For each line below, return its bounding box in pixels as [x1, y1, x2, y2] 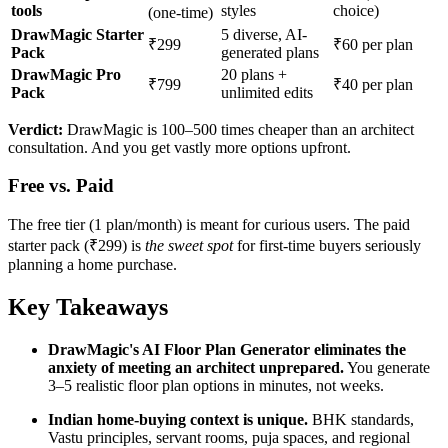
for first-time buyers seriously [233, 237, 421, 254]
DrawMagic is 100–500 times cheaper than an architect [63, 120, 414, 138]
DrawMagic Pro [11, 65, 121, 83]
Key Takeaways [8, 293, 168, 320]
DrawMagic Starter [11, 25, 144, 43]
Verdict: [8, 120, 63, 138]
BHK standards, [308, 410, 414, 428]
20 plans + [221, 65, 287, 83]
